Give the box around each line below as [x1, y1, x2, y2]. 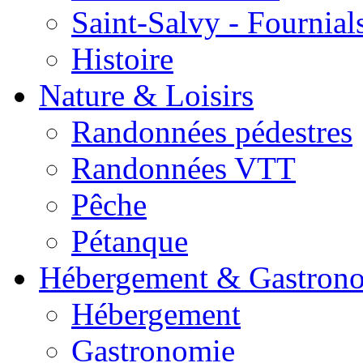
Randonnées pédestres [71, 114, 352, 149]
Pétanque [71, 224, 188, 258]
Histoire [71, 41, 173, 76]
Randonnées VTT [71, 151, 296, 186]
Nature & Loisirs [39, 78, 254, 113]
